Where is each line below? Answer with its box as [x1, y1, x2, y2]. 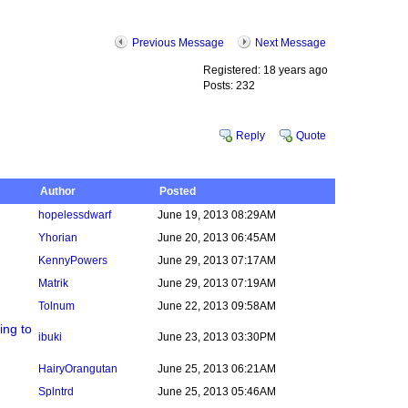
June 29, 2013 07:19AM [158, 277, 276, 290]
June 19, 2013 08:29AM [158, 209, 276, 221]
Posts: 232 [203, 79, 255, 92]
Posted [159, 185, 196, 198]
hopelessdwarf [38, 209, 111, 221]
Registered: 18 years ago [203, 64, 328, 76]
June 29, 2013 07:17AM [158, 254, 276, 267]
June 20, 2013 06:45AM [158, 231, 276, 244]
